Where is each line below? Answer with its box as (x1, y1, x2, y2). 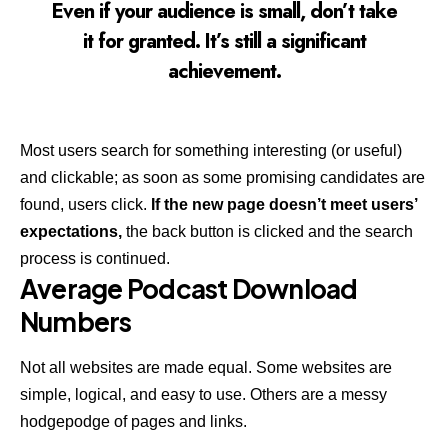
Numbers (20, 305, 132, 339)
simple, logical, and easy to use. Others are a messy (20, 385, 387, 403)
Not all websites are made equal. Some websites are (20, 358, 392, 376)
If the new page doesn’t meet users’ (147, 196, 417, 214)
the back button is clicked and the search (122, 223, 413, 241)
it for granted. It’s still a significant (82, 27, 366, 57)
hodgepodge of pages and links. (20, 412, 247, 430)
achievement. (167, 57, 281, 87)
